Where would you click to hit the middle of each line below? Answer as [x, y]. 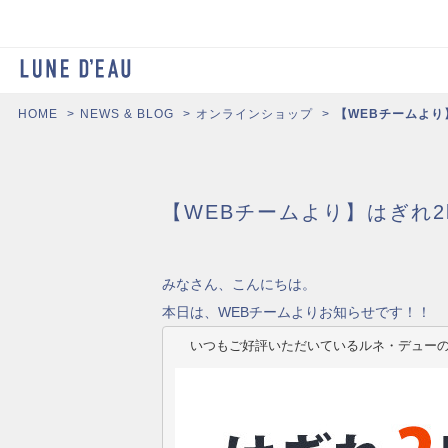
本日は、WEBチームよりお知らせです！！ [296, 312]
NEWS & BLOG [127, 114]
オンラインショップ [254, 114]
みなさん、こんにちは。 [239, 284]
